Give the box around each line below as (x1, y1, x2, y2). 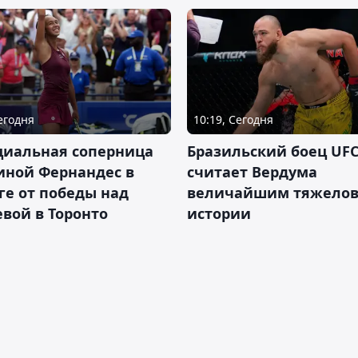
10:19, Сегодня (193, 111, 273, 127)
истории (187, 203, 251, 223)
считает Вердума (187, 161, 317, 181)
